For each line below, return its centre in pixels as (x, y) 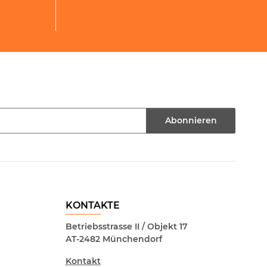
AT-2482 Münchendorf (114, 239)
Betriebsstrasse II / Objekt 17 (126, 226)
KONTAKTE (92, 205)
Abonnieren (191, 120)
